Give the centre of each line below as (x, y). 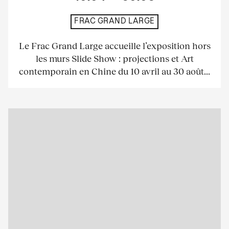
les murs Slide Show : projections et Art (114, 58)
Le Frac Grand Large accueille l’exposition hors (114, 45)
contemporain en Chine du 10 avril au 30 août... (114, 71)
